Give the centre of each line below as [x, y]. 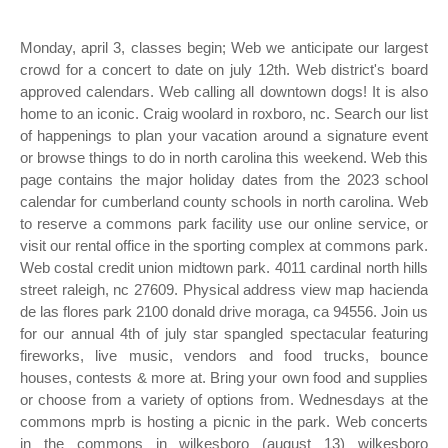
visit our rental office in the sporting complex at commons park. [224, 245]
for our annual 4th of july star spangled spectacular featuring [224, 333]
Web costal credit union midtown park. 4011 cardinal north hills [224, 267]
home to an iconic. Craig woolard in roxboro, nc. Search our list [224, 113]
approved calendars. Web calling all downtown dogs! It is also [224, 91]
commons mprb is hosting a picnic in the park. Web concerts [224, 421]
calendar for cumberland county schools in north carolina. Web [224, 201]
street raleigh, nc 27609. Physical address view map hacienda [224, 289]
